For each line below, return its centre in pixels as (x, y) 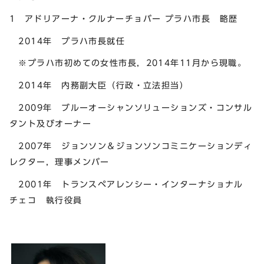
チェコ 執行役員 (46, 200)
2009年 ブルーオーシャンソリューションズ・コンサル (131, 108)
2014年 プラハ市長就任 (67, 41)
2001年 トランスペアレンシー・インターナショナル (131, 184)
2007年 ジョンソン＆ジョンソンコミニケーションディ (131, 146)
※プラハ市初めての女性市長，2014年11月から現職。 (128, 63)
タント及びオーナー (50, 124)
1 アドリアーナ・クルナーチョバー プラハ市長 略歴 (124, 18)
